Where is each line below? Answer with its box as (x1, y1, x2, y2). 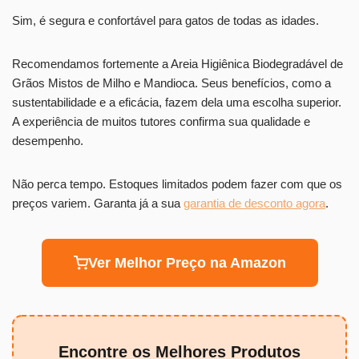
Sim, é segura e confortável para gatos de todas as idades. (12, 13, 319, 27)
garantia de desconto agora (184, 196, 325, 210)
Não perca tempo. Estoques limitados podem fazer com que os (12, 176, 342, 191)
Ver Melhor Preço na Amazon (87, 254, 286, 271)
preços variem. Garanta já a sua (12, 196, 184, 210)
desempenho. (12, 133, 83, 147)
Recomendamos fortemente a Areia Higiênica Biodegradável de (12, 56, 343, 71)
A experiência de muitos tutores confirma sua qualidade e (12, 114, 310, 128)
